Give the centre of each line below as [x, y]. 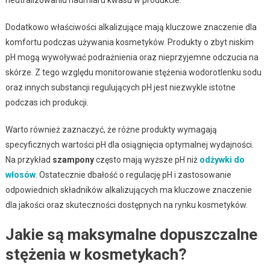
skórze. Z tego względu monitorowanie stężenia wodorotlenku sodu [133, 72]
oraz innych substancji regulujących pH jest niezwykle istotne [120, 87]
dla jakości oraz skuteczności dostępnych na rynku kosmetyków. [126, 205]
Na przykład [29, 159]
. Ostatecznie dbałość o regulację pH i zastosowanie [133, 174]
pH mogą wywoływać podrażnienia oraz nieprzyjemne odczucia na [132, 57]
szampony [73, 159]
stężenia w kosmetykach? [96, 254]
